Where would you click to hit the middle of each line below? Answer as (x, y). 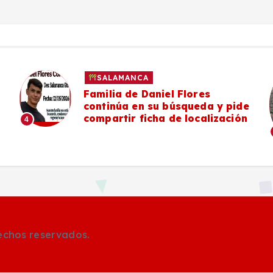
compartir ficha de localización (165, 118)
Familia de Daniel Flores (147, 94)
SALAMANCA (123, 77)
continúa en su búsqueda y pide (166, 106)
